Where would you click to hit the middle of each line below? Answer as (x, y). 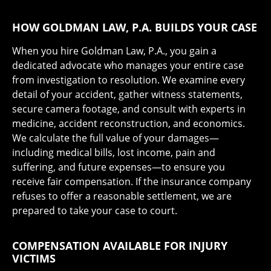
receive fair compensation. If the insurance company (132, 181)
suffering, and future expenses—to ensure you (119, 167)
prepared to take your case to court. (95, 210)
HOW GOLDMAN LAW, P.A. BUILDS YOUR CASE (135, 27)
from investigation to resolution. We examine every (129, 80)
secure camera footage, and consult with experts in (129, 109)
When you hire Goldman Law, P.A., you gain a (114, 51)
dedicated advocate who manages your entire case (128, 65)
